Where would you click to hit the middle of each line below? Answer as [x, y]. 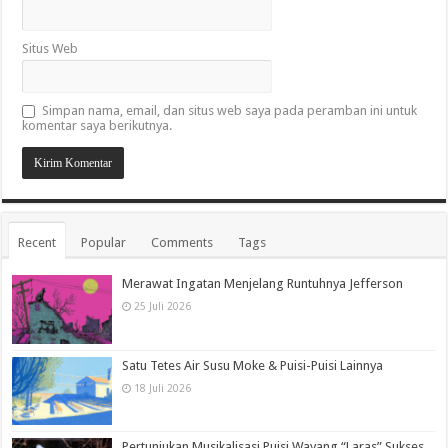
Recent [37, 243]
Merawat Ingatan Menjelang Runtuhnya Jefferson [263, 284]
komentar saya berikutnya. [97, 126]
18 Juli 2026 [163, 387]
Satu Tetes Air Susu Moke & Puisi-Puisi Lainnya [253, 365]
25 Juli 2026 [163, 306]
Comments [182, 243]
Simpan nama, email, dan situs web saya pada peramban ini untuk [230, 111]
